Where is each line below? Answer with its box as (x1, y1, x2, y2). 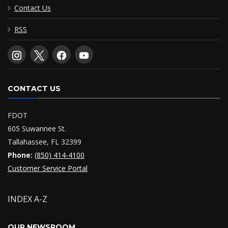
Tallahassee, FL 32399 (8, 137, 81, 147)
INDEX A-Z (8, 193, 47, 205)
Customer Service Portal (8, 163, 88, 174)
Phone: (8, 150, 33, 160)
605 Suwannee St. (8, 124, 66, 134)
